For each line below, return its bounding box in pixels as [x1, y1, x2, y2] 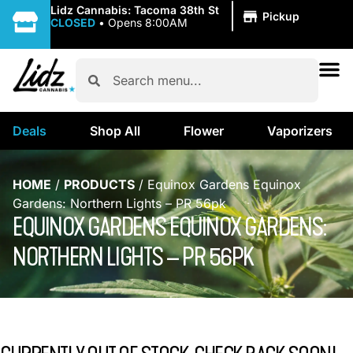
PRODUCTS [64, 176, 135, 192]
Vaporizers [267, 123, 333, 139]
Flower [184, 123, 224, 139]
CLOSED [50, 16, 95, 29]
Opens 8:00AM [108, 16, 188, 29]
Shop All [90, 123, 140, 139]
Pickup [262, 9, 299, 23]
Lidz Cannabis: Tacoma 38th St [50, 3, 219, 17]
